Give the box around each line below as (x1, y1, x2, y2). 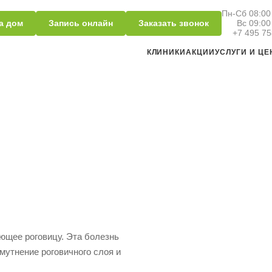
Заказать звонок (138, 18, 209, 28)
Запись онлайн (49, 18, 113, 28)
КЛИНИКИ (146, 48, 186, 56)
